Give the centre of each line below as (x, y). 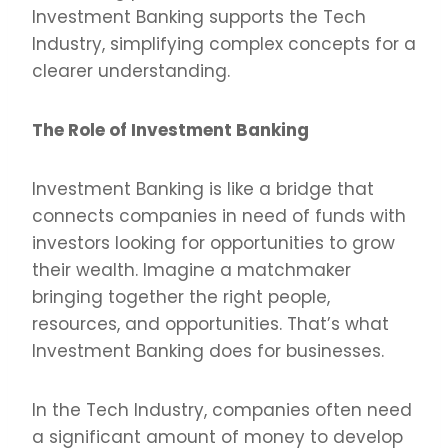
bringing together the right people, (181, 296)
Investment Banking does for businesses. (208, 350)
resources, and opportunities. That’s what (210, 323)
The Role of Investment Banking (170, 129)
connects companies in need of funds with (219, 215)
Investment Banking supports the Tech (199, 16)
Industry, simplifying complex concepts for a (224, 43)
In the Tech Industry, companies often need (222, 409)
